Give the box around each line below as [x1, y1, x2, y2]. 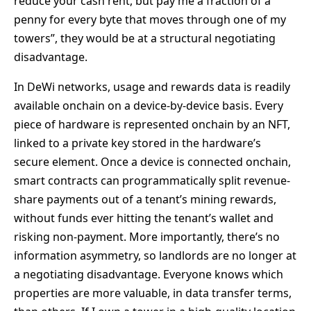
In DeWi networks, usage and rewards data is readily [14, 78, 290, 94]
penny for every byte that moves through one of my [14, 11, 286, 27]
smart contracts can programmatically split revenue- [14, 172, 290, 188]
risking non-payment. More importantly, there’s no [14, 228, 280, 244]
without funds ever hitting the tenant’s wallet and [14, 210, 274, 226]
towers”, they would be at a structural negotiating [14, 30, 276, 46]
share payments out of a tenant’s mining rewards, [14, 191, 276, 207]
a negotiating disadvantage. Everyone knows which [14, 266, 283, 282]
